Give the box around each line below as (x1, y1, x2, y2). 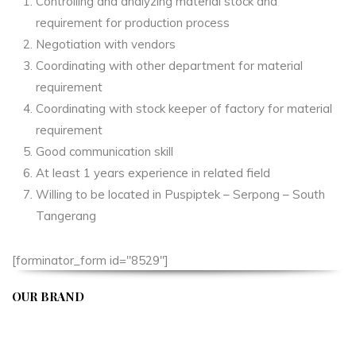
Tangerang (36, 207, 96, 223)
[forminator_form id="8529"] (12, 252, 168, 268)
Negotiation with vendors (36, 36, 176, 52)
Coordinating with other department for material (36, 57, 303, 73)
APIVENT (12, 311, 72, 327)
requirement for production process (36, 14, 230, 30)
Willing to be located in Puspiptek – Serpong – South (36, 186, 325, 202)
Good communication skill (36, 143, 173, 159)
